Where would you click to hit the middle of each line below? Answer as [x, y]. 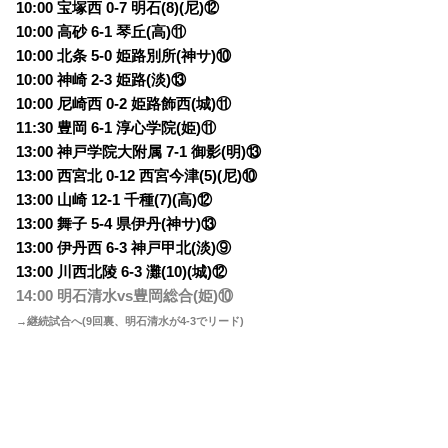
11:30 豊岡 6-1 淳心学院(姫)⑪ [116, 128]
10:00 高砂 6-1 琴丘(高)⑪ [101, 32]
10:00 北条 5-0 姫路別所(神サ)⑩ [124, 56]
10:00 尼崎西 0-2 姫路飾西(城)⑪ [124, 104]
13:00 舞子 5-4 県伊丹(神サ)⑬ [116, 224]
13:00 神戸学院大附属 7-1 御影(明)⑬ [139, 152]
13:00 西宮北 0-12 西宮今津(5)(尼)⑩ [137, 176]
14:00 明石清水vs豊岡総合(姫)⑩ [125, 296]
